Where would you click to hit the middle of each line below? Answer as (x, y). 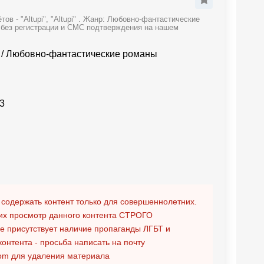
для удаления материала (59, 256)
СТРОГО (136, 215)
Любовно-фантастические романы (82, 54)
